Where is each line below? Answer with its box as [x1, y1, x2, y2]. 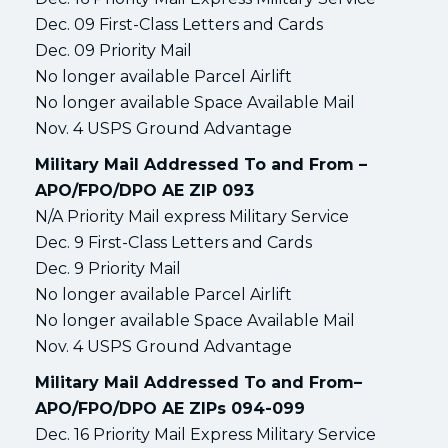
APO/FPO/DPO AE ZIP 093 [35, 180, 254, 200]
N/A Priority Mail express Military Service [35, 206, 349, 226]
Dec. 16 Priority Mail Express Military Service [35, 424, 376, 444]
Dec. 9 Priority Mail [35, 258, 181, 278]
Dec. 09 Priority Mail [35, 40, 192, 60]
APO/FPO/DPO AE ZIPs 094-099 [35, 398, 305, 418]
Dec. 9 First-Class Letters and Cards [35, 232, 312, 252]
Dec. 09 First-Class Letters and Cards [35, 14, 323, 34]
